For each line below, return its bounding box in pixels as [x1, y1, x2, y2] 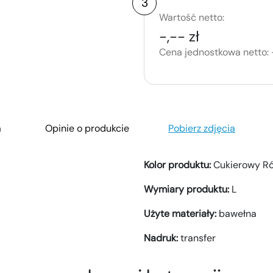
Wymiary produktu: [144, 183, 232, 196]
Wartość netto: [159, 11, 224, 24]
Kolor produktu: [144, 158, 213, 172]
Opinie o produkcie [45, 122, 129, 135]
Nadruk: [144, 232, 180, 245]
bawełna [219, 207, 257, 221]
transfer [180, 232, 216, 245]
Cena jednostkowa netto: [159, 46, 269, 59]
